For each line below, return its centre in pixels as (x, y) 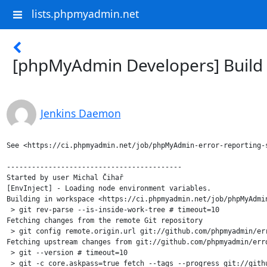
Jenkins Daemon (80, 113)
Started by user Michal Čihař (65, 178)
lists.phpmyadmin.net (85, 14)
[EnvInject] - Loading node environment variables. (108, 188)
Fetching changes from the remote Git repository (104, 221)
